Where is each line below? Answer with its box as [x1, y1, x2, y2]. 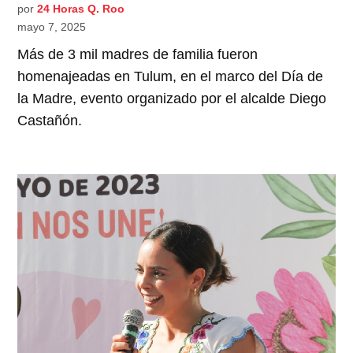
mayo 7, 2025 [17, 20, 87, 33]
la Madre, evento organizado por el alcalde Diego [17, 90, 327, 106]
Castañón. [17, 112, 83, 128]
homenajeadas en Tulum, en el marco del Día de [17, 68, 324, 84]
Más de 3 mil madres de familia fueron [17, 46, 258, 62]
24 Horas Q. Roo [37, 2, 125, 15]
